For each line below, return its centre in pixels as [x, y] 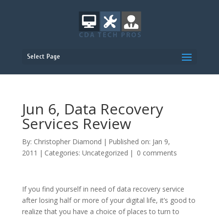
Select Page [43, 56]
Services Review [76, 123]
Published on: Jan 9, [139, 142]
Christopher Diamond [67, 142]
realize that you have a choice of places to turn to [100, 211]
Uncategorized [105, 153]
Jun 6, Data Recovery [92, 109]
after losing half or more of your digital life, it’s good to [109, 200]
